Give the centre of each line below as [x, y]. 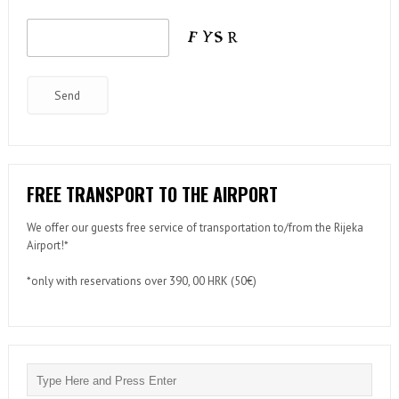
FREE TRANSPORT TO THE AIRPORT [152, 195]
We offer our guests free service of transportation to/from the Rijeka [195, 228]
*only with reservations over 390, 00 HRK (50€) [141, 281]
